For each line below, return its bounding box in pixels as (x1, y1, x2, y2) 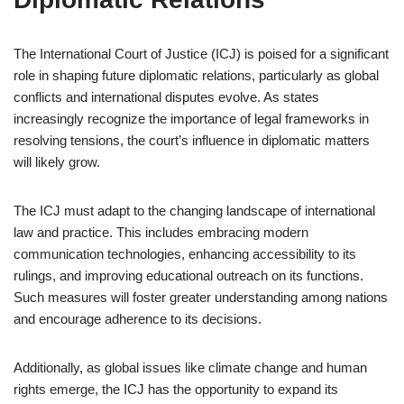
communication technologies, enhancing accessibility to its (14, 246, 356, 262)
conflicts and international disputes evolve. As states (14, 89, 319, 105)
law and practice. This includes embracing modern (14, 225, 308, 240)
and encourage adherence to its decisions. (14, 311, 262, 326)
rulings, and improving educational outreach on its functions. (14, 268, 363, 283)
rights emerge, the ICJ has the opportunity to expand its (14, 381, 338, 397)
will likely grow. (14, 154, 100, 170)
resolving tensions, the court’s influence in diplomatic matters (14, 133, 370, 148)
